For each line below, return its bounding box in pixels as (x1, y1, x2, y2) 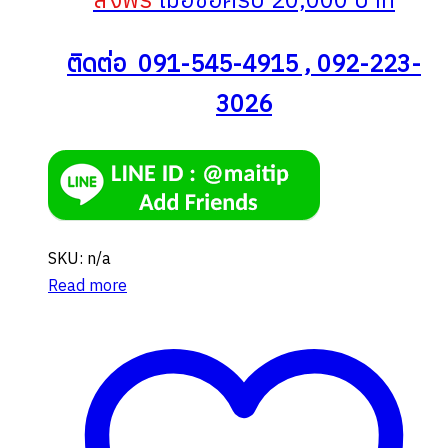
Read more (48, 272, 127, 300)
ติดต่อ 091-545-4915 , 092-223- (67, 44, 421, 85)
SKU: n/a (48, 245, 111, 273)
